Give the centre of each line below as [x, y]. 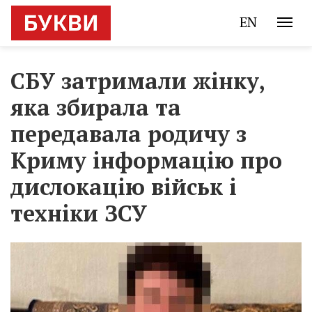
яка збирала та [96, 107]
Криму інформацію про [146, 160]
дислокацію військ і [124, 187]
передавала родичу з [128, 134]
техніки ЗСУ [79, 213]
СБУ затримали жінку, [138, 81]
